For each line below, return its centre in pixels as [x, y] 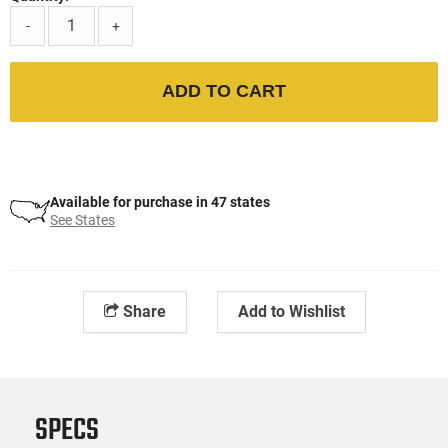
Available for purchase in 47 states [160, 201]
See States [82, 219]
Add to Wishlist [291, 311]
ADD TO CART [224, 91]
